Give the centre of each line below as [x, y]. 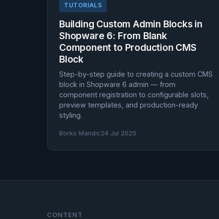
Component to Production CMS [128, 47]
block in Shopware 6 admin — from [117, 84]
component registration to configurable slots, [134, 95]
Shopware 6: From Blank [113, 36]
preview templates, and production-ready [129, 105]
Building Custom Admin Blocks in [131, 24]
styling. [71, 115]
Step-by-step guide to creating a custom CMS [136, 74]
